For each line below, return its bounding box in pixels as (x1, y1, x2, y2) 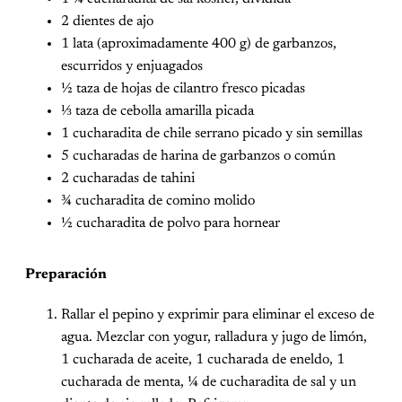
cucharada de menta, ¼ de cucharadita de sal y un (61, 375, 356, 390)
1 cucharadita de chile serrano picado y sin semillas (61, 127, 363, 142)
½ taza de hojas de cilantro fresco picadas (61, 82, 305, 97)
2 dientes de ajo (61, 14, 153, 30)
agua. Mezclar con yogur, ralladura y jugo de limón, (61, 330, 367, 345)
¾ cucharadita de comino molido (61, 194, 255, 209)
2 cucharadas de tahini (61, 171, 195, 187)
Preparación (25, 267, 107, 283)
